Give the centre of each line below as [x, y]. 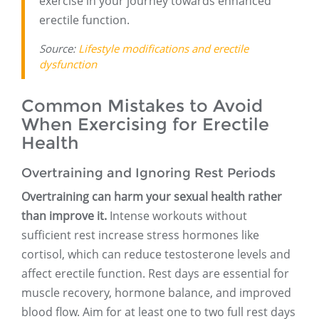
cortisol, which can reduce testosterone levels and [156, 255]
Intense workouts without [177, 216]
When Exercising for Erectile [145, 125]
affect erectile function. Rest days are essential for [155, 274]
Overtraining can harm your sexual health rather [152, 197]
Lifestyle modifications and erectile [163, 49]
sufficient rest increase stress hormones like [140, 235]
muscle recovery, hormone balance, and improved [156, 293]
